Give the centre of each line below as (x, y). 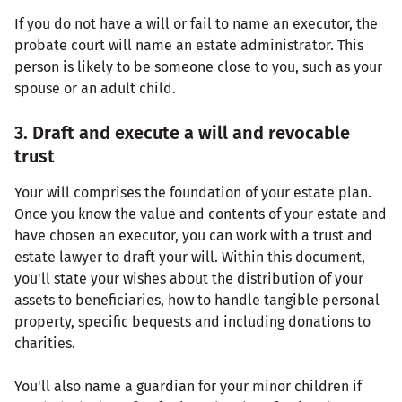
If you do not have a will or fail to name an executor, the (196, 23)
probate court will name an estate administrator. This (189, 45)
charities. (45, 343)
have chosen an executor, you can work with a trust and (193, 235)
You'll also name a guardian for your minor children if (188, 386)
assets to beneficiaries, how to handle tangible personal (197, 300)
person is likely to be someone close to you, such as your (198, 66)
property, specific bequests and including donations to (192, 321)
